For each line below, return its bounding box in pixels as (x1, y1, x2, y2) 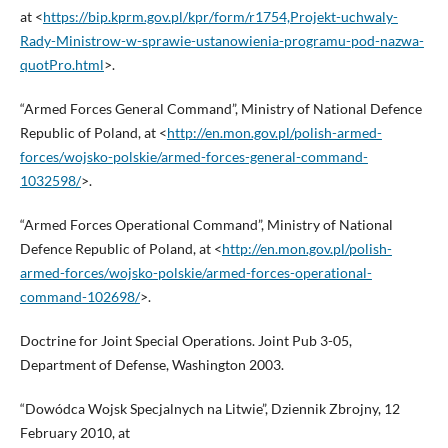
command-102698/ (19, 288, 140, 306)
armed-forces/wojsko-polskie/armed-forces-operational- (19, 264, 372, 282)
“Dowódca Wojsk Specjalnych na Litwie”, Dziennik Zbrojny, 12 (19, 400, 400, 418)
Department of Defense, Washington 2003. (19, 356, 284, 374)
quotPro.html (19, 56, 104, 74)
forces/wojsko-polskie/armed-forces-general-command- (19, 148, 368, 166)
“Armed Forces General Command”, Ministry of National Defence (19, 100, 422, 118)
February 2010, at (19, 424, 130, 442)
